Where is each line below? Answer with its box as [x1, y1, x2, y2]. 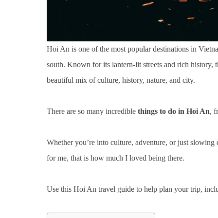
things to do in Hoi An [138, 107, 210, 115]
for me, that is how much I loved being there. [47, 153, 184, 162]
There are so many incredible [47, 107, 138, 115]
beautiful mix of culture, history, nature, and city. [47, 75, 195, 84]
